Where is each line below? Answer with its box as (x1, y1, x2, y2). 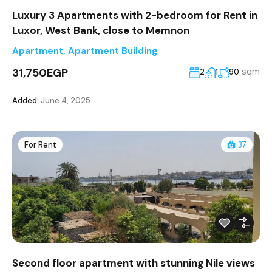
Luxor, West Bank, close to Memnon (12, 24, 189, 38)
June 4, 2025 (39, 95, 90, 106)
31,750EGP (12, 66, 68, 81)
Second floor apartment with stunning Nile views (12, 256, 255, 270)
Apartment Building (68, 45, 157, 58)
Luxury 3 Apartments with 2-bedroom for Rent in (12, 8, 257, 22)
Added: (12, 95, 39, 106)
